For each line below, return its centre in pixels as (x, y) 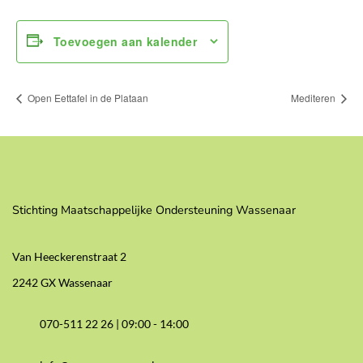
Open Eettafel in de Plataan (87, 97)
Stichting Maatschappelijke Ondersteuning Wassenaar (154, 210)
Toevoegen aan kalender (126, 42)
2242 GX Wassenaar (62, 283)
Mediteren (314, 97)
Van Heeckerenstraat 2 (69, 257)
